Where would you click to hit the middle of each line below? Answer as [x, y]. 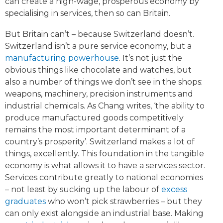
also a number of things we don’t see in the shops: [104, 82]
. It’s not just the [151, 58]
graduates [25, 202]
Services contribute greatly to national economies [104, 178]
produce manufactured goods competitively [94, 118]
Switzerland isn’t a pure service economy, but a [98, 46]
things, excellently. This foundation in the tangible [105, 154]
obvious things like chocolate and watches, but [98, 70]
